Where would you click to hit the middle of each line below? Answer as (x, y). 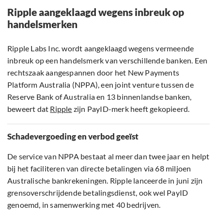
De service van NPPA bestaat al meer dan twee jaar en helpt (108, 156)
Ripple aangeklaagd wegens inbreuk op (96, 12)
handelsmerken (42, 24)
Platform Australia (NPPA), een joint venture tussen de (101, 85)
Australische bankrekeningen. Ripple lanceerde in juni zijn (105, 181)
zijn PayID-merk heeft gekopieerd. (131, 109)
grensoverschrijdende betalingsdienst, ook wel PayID (98, 193)
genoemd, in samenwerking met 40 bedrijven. (84, 205)
